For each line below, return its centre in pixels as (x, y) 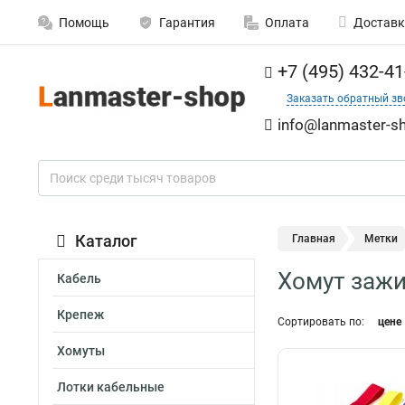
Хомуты (81, 351)
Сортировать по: (321, 322)
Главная (314, 239)
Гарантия (187, 23)
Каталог (106, 241)
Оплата (287, 23)
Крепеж (80, 315)
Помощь (84, 23)
